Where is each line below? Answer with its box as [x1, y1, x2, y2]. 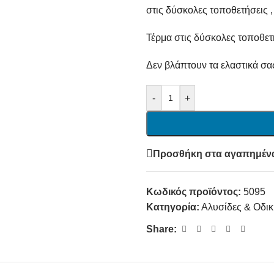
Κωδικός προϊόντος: [146, 187, 243, 197]
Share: [146, 224, 177, 234]
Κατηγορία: [146, 202, 199, 212]
